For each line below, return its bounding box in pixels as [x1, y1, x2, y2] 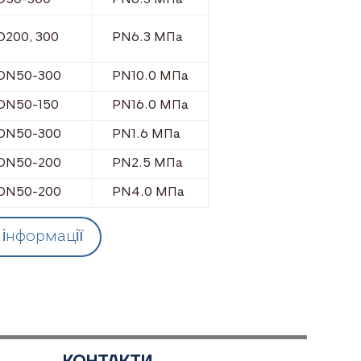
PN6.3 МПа [112, 31, 184, 44]
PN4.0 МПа [112, 185, 185, 199]
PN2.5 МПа [112, 156, 184, 170]
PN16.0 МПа [112, 98, 189, 112]
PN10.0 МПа [112, 69, 189, 83]
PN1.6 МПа [112, 127, 181, 141]
